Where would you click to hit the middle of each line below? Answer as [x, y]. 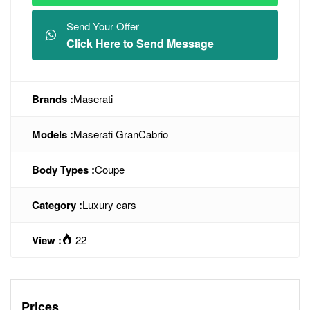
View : [47, 240]
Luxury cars [109, 204]
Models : [53, 134]
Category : [57, 205]
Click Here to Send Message [140, 43]
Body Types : [63, 170]
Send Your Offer [103, 26]
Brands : [53, 99]
